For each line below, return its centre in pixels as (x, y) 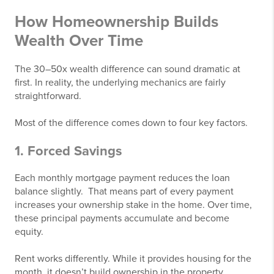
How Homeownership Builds (117, 22)
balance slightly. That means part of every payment (124, 191)
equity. (29, 232)
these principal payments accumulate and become (122, 218)
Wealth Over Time (79, 41)
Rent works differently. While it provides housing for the (133, 259)
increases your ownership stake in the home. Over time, (133, 205)
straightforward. (48, 96)
